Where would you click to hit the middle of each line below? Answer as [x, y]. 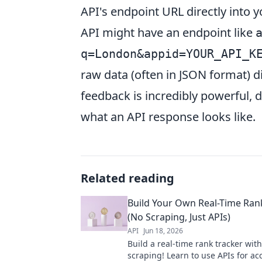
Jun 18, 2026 [163, 230]
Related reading [127, 178]
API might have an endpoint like [168, 32]
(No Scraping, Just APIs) [179, 217]
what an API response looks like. [168, 116]
